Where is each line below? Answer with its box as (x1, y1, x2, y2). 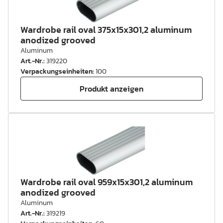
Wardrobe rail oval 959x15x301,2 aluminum (20, 175, 193, 189)
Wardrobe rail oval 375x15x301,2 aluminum (20, 23, 192, 36)
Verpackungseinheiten (20, 66, 93, 77)
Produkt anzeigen (80, 82, 143, 95)
